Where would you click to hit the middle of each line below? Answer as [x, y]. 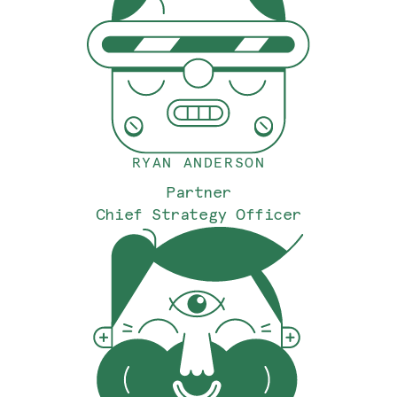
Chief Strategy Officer [198, 214]
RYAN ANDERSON [198, 163]
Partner [198, 192]
